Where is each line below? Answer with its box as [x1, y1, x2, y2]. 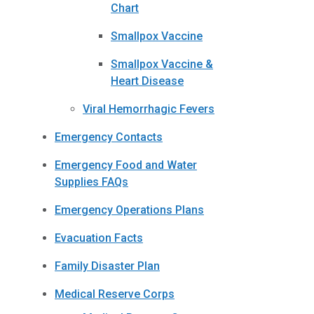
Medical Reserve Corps [55, 287, 175, 301]
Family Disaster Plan [55, 259, 160, 273]
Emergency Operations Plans [55, 203, 204, 217]
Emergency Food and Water [55, 158, 197, 172]
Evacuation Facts [55, 231, 143, 245]
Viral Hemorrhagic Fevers [83, 102, 214, 116]
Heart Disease [111, 74, 184, 88]
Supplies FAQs [55, 175, 128, 189]
